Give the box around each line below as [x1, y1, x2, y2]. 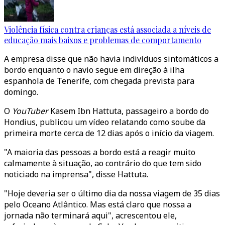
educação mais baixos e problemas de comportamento [4, 35, 201, 45]
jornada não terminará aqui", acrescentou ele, [4, 210, 177, 221]
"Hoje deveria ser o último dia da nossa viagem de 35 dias [4, 188, 220, 199]
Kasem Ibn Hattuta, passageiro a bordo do [48, 105, 209, 117]
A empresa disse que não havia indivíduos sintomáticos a [4, 53, 218, 64]
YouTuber [12, 105, 48, 117]
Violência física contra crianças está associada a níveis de [4, 24, 211, 35]
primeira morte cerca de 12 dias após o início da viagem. [4, 128, 214, 139]
